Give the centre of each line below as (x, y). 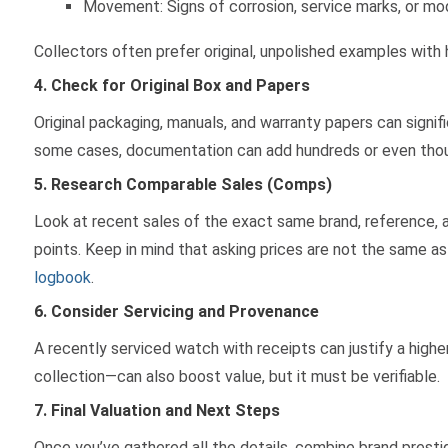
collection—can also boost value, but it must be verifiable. (236, 376)
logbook (62, 277)
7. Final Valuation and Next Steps (156, 410)
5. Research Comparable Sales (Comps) (182, 184)
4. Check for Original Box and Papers (171, 85)
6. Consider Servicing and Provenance (176, 311)
